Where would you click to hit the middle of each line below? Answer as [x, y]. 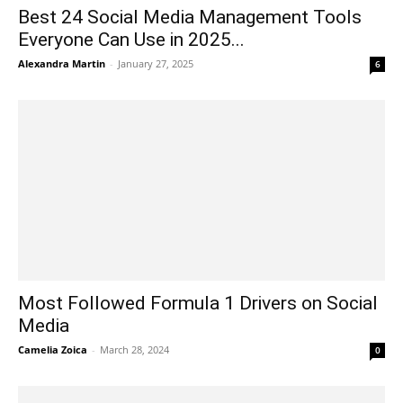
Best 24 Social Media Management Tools [190, 17]
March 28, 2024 [134, 350]
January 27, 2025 [156, 63]
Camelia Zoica [53, 350]
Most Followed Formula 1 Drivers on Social [198, 304]
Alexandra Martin [62, 63]
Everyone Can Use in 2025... [131, 39]
